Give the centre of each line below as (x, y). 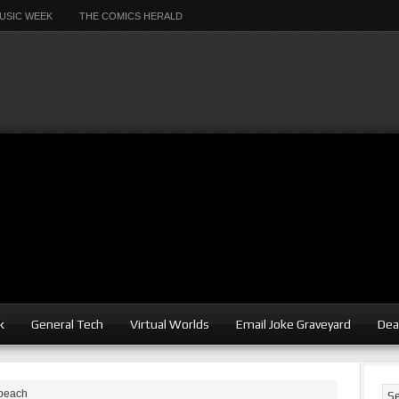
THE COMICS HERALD (131, 16)
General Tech (67, 324)
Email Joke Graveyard (293, 324)
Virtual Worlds (170, 324)
